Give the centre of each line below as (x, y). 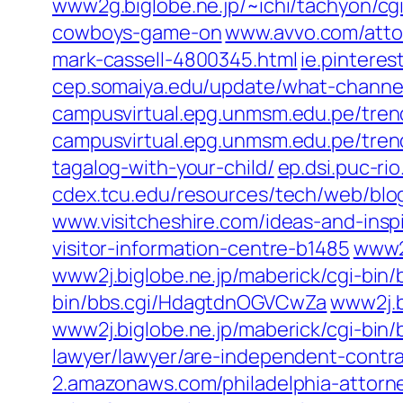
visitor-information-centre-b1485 (201, 248)
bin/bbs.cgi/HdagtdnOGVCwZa (190, 302)
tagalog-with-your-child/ (163, 167)
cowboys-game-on (137, 32)
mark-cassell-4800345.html (175, 59)
